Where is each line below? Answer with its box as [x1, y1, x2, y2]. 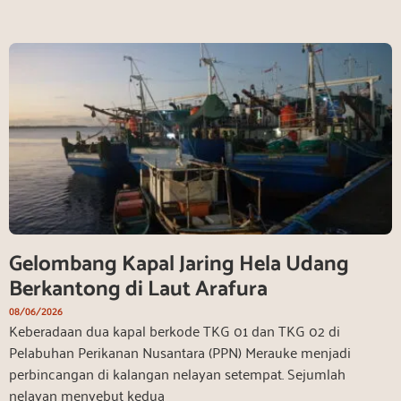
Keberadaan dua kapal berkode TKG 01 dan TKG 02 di [9, 317, 340, 343]
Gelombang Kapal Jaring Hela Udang [9, 246, 349, 282]
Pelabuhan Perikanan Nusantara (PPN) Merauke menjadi [9, 338, 351, 364]
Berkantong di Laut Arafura [9, 271, 272, 307]
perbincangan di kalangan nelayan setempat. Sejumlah [9, 360, 346, 386]
